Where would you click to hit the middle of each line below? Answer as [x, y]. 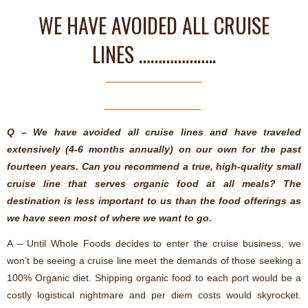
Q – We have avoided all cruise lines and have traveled [154, 132]
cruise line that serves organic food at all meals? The [154, 183]
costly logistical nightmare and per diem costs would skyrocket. [154, 295]
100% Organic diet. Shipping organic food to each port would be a [154, 278]
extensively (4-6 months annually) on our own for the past [154, 149]
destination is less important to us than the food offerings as [154, 200]
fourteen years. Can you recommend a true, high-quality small [154, 166]
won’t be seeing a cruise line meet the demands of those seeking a [154, 261]
